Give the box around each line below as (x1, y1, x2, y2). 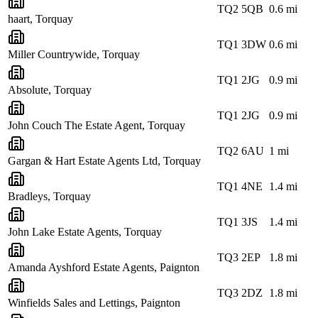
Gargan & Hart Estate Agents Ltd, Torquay (8, 154, 201, 167)
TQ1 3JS (217, 215, 258, 228)
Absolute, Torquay (8, 83, 92, 96)
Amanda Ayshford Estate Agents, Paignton (8, 261, 199, 273)
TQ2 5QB (217, 2, 263, 15)
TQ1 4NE (217, 180, 263, 192)
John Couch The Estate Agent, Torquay (8, 119, 185, 131)
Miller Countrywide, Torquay (8, 48, 140, 60)
